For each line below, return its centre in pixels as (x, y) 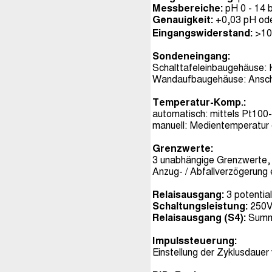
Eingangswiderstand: (202, 33)
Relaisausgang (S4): (200, 218)
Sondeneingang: (191, 56)
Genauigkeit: (183, 20)
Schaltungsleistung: (201, 206)
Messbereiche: (188, 8)
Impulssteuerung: (195, 241)
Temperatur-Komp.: (199, 103)
